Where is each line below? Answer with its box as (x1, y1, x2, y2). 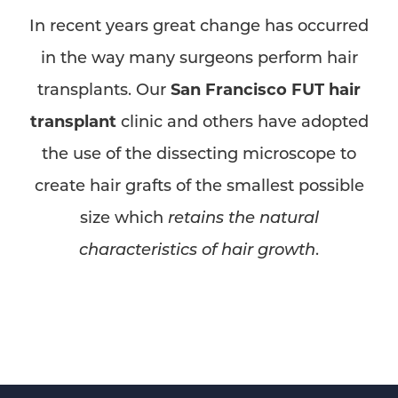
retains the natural (167, 206, 319, 227)
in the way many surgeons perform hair (40, 46, 358, 68)
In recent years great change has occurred (29, 14, 369, 36)
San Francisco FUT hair (171, 78, 361, 99)
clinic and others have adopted (115, 110, 369, 131)
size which (79, 206, 168, 227)
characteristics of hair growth (79, 238, 315, 259)
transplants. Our (37, 78, 171, 99)
